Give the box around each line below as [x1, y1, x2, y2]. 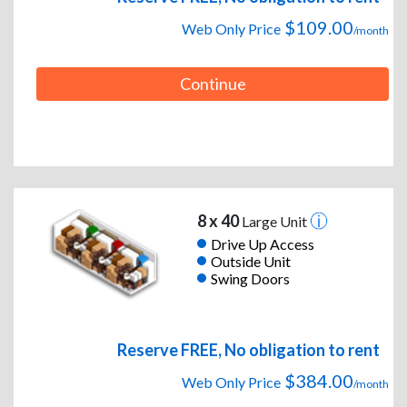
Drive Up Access [210, 234, 314, 253]
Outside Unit [210, 252, 291, 270]
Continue [179, 74, 246, 94]
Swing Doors [210, 269, 290, 287]
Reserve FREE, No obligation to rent [117, 340, 380, 361]
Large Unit [238, 213, 310, 231]
